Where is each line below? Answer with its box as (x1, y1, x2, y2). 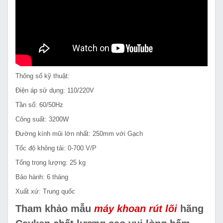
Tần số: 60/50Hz (15, 101, 63, 109)
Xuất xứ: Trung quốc (15, 188, 75, 196)
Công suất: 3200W (15, 115, 69, 123)
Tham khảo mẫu (15, 203, 94, 215)
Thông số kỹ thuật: (15, 72, 70, 80)
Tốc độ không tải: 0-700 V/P (15, 144, 97, 152)
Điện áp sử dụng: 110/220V (15, 87, 94, 95)
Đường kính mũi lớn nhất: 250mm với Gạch (15, 130, 143, 138)
